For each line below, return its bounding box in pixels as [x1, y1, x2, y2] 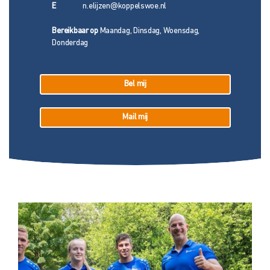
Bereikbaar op [52, 27, 98, 36]
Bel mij [124, 80, 146, 88]
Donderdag [52, 39, 88, 48]
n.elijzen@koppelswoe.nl [83, 2, 167, 11]
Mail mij [122, 113, 148, 122]
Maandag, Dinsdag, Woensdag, [98, 27, 200, 36]
